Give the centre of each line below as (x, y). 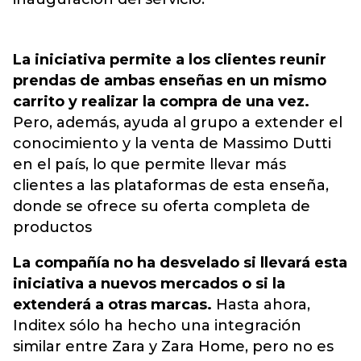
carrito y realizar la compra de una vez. (161, 102)
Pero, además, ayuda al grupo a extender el (178, 122)
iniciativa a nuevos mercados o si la (149, 284)
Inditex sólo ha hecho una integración (157, 326)
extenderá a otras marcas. (112, 305)
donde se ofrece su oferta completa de (162, 206)
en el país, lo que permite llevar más (149, 164)
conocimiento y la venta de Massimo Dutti (172, 143)
